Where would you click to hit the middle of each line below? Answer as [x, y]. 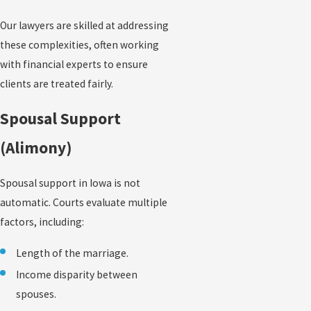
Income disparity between [77, 275]
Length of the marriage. [73, 253]
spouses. [36, 294]
